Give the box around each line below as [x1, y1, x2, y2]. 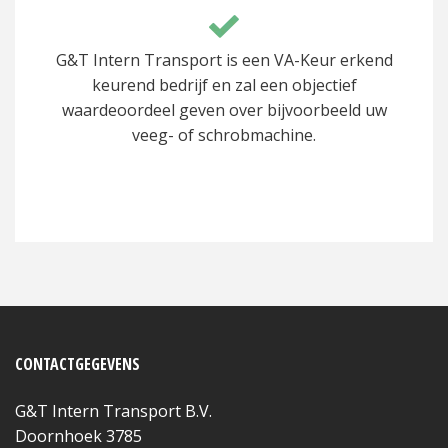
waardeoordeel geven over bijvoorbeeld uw [61, 98, 387, 121]
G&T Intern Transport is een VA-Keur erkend [55, 48, 393, 71]
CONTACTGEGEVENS [15, 352, 140, 375]
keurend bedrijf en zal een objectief [91, 73, 357, 96]
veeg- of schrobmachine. [132, 123, 316, 146]
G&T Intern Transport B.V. [15, 399, 212, 422]
